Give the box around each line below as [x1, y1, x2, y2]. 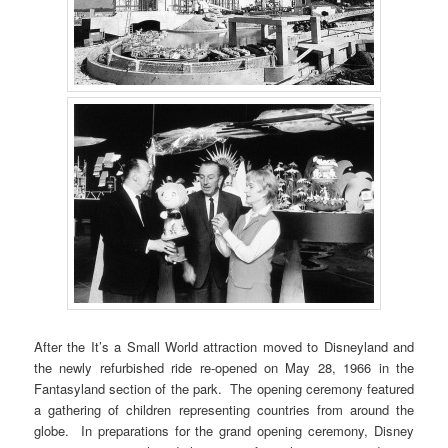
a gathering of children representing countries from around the [34, 400, 414, 420]
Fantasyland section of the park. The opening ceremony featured [34, 379, 414, 399]
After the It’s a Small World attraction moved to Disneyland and [34, 337, 414, 357]
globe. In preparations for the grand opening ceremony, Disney [34, 421, 414, 441]
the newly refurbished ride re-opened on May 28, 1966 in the [34, 358, 414, 378]
